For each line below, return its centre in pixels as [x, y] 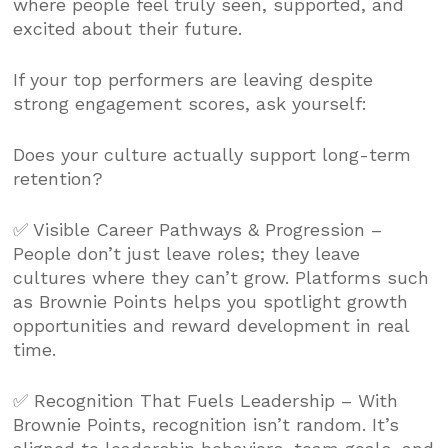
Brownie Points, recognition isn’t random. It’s [206, 424]
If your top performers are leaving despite [193, 79]
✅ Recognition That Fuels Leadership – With [206, 400]
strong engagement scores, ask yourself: [190, 103]
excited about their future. [128, 28]
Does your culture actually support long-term [212, 154]
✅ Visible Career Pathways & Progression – [198, 229]
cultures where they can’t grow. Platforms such [221, 277]
